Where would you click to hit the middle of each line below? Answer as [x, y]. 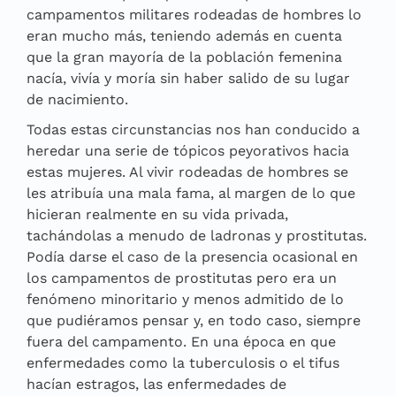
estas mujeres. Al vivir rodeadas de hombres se [187, 171]
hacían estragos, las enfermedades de [156, 384]
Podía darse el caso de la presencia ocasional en [192, 256]
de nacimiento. [77, 99]
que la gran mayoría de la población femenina [184, 57]
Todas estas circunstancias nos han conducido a [193, 129]
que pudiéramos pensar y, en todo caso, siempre [194, 320]
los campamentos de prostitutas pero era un [182, 278]
